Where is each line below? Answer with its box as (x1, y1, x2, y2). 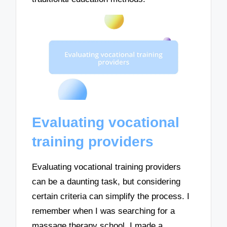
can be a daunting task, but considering (32, 176, 181, 186)
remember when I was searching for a (32, 206, 175, 216)
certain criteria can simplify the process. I (32, 191, 190, 201)
